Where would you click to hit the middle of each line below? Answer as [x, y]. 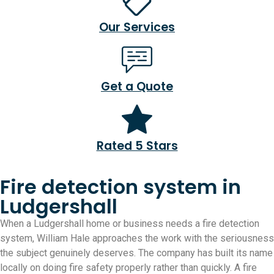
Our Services [137, 28]
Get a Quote [137, 87]
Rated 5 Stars [137, 146]
